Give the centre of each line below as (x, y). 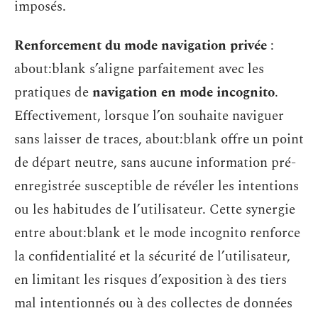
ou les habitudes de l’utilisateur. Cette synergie (155, 210)
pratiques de (53, 93)
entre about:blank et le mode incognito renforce (157, 233)
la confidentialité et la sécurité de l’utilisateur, (152, 257)
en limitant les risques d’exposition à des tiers (150, 280)
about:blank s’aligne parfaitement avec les (139, 69)
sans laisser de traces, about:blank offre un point (159, 139)
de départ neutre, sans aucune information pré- (155, 163)
